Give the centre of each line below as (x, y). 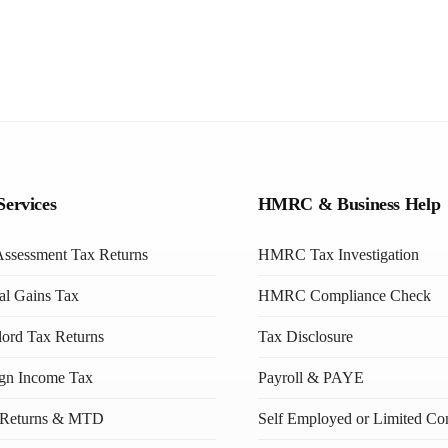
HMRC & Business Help (349, 204)
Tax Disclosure (305, 336)
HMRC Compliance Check (344, 295)
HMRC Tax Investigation (338, 254)
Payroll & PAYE (310, 377)
